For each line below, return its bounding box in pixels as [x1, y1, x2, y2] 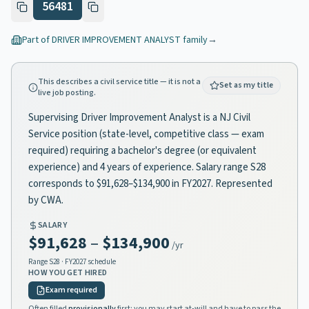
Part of [22, 33, 52, 47]
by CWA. [28, 193, 63, 208]
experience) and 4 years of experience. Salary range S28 [28, 160, 266, 175]
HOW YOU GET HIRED [28, 267, 108, 279]
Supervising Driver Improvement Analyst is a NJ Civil [28, 110, 250, 125]
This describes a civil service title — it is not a [38, 76, 201, 88]
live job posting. [38, 87, 96, 99]
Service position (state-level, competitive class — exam [28, 127, 264, 141]
